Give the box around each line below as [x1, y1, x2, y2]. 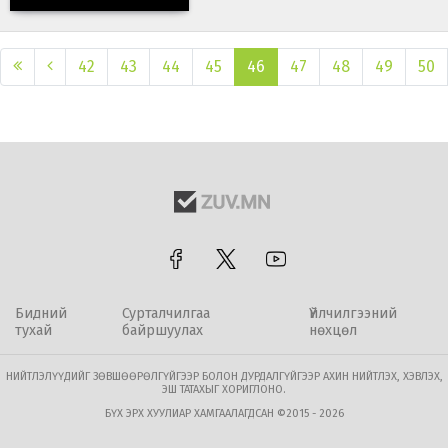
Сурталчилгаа [122, 304, 211, 322]
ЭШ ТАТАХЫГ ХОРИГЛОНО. [162, 382, 286, 396]
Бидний [15, 304, 67, 322]
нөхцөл [309, 321, 358, 339]
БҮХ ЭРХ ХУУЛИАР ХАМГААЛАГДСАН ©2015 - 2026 [104, 406, 344, 420]
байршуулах [122, 321, 204, 339]
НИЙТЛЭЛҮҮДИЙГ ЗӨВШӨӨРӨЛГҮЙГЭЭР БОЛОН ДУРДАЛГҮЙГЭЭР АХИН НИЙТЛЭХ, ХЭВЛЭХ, [5, 369, 443, 383]
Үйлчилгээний [309, 304, 398, 322]
